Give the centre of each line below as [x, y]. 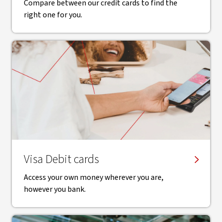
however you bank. [55, 189]
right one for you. [53, 15]
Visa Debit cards [61, 159]
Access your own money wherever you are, [94, 177]
